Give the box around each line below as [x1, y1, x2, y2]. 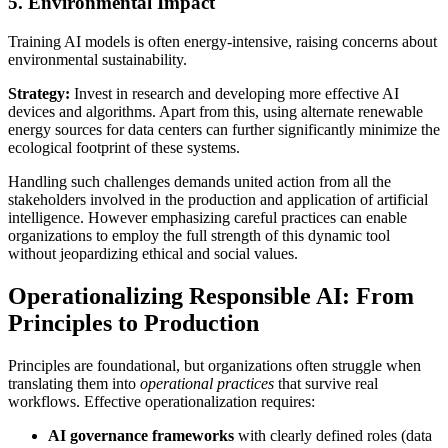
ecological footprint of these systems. [8, 138, 240, 156]
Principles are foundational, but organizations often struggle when [8, 356, 421, 374]
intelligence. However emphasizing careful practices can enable [8, 208, 407, 226]
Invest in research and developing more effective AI [70, 84, 399, 102]
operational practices [140, 374, 274, 392]
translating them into [8, 374, 140, 392]
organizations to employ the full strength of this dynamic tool [8, 226, 390, 244]
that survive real [274, 374, 378, 392]
